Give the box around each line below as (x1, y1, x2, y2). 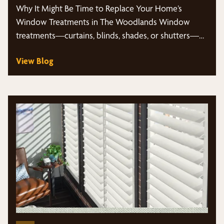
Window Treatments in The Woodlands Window (16, 16, 190, 27)
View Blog (16, 55, 53, 66)
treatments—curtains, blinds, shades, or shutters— (16, 29, 199, 40)
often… (16, 43, 41, 54)
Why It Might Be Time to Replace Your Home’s (16, 2, 182, 13)
